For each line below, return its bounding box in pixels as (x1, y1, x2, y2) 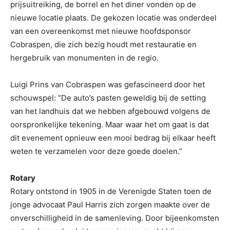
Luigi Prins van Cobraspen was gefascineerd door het (10, 80, 205, 89)
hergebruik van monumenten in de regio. (10, 53, 159, 63)
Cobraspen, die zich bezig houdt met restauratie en (10, 40, 197, 49)
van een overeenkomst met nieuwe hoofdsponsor (10, 26, 191, 36)
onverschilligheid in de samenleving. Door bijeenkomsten (10, 213, 219, 223)
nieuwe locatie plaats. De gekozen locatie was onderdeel (10, 13, 217, 23)
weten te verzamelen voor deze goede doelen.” (10, 146, 182, 156)
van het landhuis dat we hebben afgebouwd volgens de (10, 106, 210, 116)
